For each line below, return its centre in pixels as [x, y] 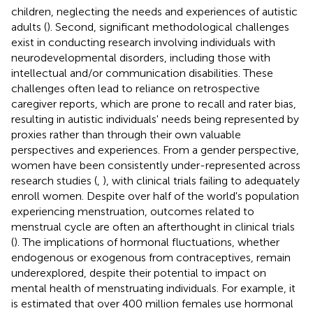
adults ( [29, 27]
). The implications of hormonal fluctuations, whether [147, 242]
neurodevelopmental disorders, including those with [141, 57]
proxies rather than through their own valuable [126, 134]
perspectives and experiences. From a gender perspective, [155, 150]
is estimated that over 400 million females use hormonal [152, 303]
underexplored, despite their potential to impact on [139, 272]
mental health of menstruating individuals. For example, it [153, 288]
